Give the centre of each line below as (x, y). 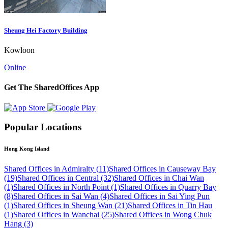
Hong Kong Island (27, 149)
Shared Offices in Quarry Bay (168, 187)
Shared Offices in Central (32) (66, 178)
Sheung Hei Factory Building (46, 30)
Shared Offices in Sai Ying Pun (160, 196)
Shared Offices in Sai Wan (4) (61, 196)
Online (15, 68)
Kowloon (19, 50)
